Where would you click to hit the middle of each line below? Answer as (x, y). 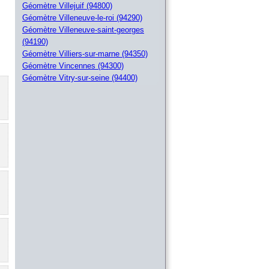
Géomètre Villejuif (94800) (67, 6)
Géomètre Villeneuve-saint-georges (83, 30)
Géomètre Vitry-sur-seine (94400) (80, 78)
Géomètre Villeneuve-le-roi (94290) (82, 18)
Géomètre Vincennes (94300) (73, 66)
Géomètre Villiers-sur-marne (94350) (85, 54)
